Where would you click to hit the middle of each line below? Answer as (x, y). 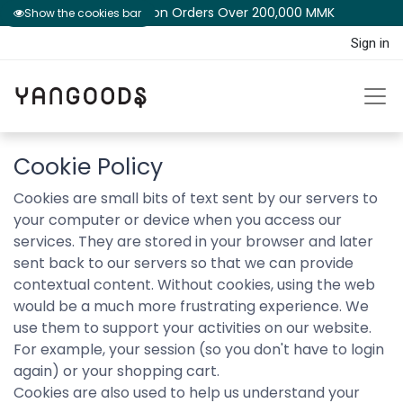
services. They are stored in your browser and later (193, 242)
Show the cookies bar (83, 13)
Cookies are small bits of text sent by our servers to (196, 198)
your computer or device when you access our (178, 220)
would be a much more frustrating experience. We (191, 306)
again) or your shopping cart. (116, 371)
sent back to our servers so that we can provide (184, 263)
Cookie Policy (88, 167)
